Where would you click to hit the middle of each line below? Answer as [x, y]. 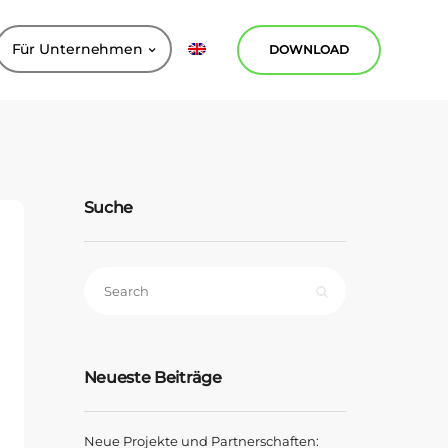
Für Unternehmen [77, 49]
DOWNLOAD [309, 49]
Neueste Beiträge [152, 377]
